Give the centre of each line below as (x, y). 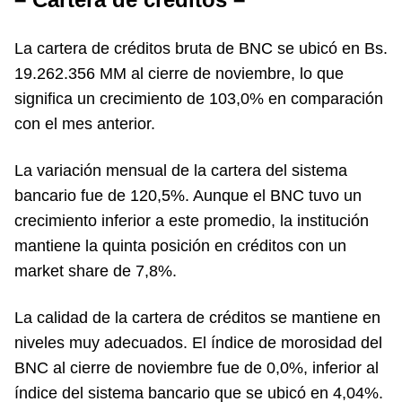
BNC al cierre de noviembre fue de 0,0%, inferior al (197, 368)
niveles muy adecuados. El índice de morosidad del (198, 343)
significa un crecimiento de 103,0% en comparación (199, 99)
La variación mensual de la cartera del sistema (181, 170)
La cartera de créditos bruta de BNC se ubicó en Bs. (201, 48)
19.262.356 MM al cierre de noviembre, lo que (179, 74)
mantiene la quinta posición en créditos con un (180, 246)
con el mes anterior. (85, 124)
